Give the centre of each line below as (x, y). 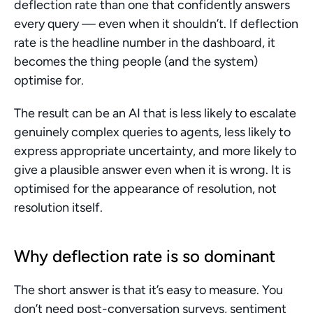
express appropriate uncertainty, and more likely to (155, 151)
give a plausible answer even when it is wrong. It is (152, 170)
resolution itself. (58, 208)
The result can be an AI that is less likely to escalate (155, 113)
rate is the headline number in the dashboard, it (145, 43)
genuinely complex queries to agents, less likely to (152, 132)
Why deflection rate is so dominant (145, 256)
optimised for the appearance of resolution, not (145, 189)
